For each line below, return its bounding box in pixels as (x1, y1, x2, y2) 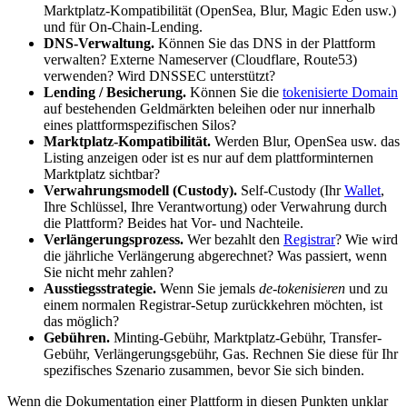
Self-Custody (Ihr (237, 183, 344, 199)
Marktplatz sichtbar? (44, 166, 160, 183)
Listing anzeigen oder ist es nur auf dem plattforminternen (44, 150, 373, 166)
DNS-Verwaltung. (44, 35, 154, 52)
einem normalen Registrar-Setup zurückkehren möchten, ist (44, 297, 382, 313)
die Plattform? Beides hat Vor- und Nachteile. (44, 215, 303, 232)
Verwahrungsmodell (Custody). (44, 183, 237, 199)
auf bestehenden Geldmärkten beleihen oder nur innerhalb (44, 101, 375, 117)
